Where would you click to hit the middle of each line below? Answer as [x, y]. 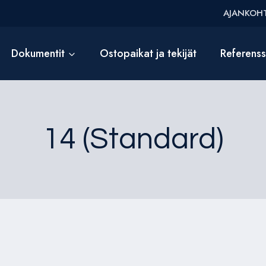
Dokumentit [38, 53]
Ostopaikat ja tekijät [148, 53]
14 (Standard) [133, 140]
